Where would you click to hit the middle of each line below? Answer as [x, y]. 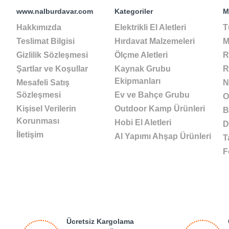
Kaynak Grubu [143, 69]
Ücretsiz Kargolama [100, 221]
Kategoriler [134, 11]
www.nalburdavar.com [55, 11]
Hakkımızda [39, 27]
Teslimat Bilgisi [45, 41]
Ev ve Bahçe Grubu [152, 95]
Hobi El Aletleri [143, 122]
